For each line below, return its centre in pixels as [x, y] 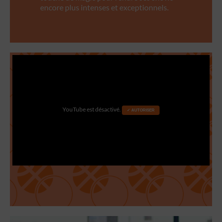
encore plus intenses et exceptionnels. [105, 7]
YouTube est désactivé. [92, 110]
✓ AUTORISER [141, 111]
